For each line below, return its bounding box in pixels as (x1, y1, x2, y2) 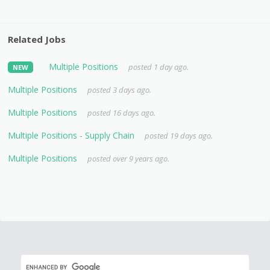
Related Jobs (8, 33, 66, 45)
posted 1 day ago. (128, 61, 189, 72)
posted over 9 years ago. (87, 152, 170, 164)
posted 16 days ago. (87, 107, 156, 118)
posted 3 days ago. (87, 84, 152, 95)
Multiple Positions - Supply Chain (8, 129, 135, 141)
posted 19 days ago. (145, 130, 213, 141)
